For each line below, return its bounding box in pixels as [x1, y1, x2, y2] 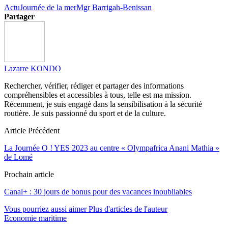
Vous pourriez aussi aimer [4, 204, 87, 213]
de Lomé [4, 152, 33, 161]
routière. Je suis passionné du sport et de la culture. [4, 108, 166, 118]
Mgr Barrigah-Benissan [76, 3, 152, 12]
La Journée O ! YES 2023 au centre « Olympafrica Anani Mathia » [4, 143, 219, 152]
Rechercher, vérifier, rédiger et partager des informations [4, 81, 184, 90]
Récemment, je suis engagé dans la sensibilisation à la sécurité [4, 99, 202, 108]
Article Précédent [4, 126, 60, 135]
